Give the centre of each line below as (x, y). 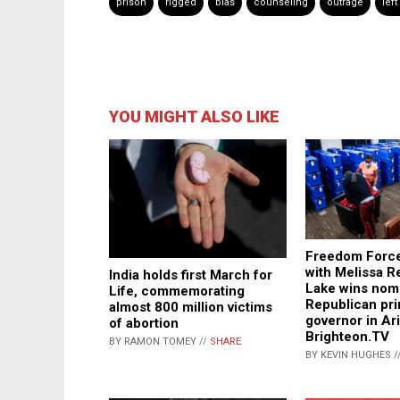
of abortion (144, 323)
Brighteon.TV (347, 337)
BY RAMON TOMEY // (159, 341)
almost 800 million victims (191, 307)
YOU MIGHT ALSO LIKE (194, 117)
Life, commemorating (177, 291)
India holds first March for (191, 275)
